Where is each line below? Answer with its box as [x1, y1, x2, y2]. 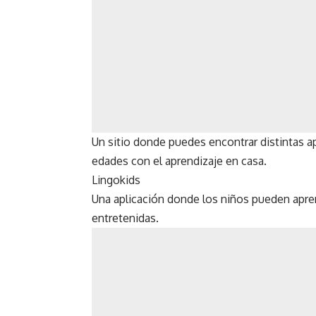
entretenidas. [92, 211, 159, 226]
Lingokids [92, 173, 140, 188]
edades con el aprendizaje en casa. [92, 154, 267, 169]
